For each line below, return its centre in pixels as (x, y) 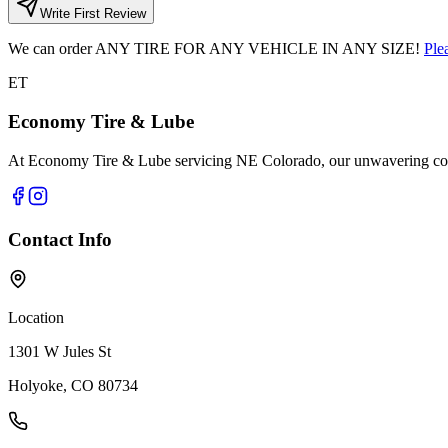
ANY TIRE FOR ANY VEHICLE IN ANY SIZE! (257, 49)
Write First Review (93, 14)
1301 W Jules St (59, 352)
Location (36, 318)
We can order (51, 49)
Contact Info (60, 239)
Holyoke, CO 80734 (73, 386)
